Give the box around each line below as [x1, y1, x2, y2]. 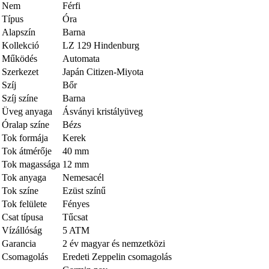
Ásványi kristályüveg [62, 106, 143, 116]
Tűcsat [62, 211, 88, 222]
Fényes [62, 198, 89, 209]
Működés [2, 53, 37, 64]
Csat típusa [2, 211, 43, 222]
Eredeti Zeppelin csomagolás [62, 251, 172, 262]
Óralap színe [2, 119, 49, 130]
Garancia [2, 238, 36, 249]
